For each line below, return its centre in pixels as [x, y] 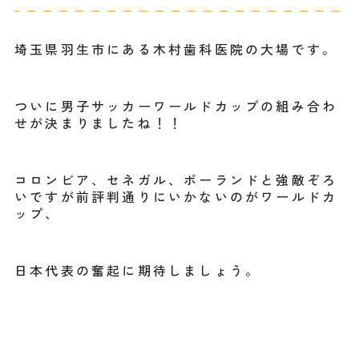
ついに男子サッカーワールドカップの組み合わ [176, 106]
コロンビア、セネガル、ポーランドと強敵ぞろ [176, 180]
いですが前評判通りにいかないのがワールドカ [176, 197]
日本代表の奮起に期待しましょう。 [137, 270]
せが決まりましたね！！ [99, 123]
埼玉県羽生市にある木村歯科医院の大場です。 [176, 49]
